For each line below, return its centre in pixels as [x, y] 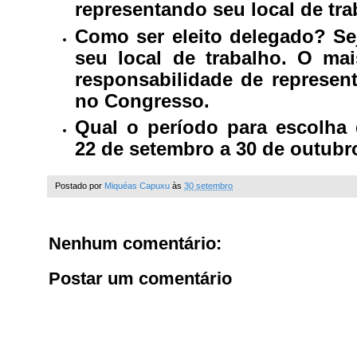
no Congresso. [142, 100]
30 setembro [208, 186]
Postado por [80, 186]
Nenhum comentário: [135, 244]
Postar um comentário [140, 279]
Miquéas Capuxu [137, 186]
